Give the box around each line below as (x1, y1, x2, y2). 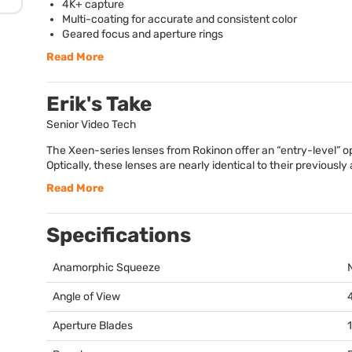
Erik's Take (46, 92, 152, 116)
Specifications (46, 223, 191, 247)
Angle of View (53, 290, 120, 303)
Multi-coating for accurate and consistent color (62, 13, 297, 26)
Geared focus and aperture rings (62, 27, 223, 41)
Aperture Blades (53, 319, 133, 332)
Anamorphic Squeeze (53, 261, 160, 274)
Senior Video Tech (46, 118, 137, 131)
